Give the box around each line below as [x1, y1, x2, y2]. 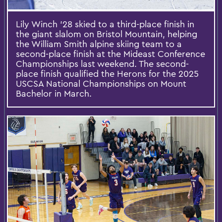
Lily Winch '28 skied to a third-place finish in [16, 18, 194, 30]
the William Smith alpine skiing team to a [16, 38, 182, 50]
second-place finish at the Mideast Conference [16, 48, 205, 59]
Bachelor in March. [16, 87, 92, 99]
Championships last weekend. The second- [16, 57, 189, 69]
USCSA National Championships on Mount [16, 77, 186, 89]
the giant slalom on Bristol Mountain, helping [16, 28, 197, 40]
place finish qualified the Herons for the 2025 [16, 67, 199, 79]
